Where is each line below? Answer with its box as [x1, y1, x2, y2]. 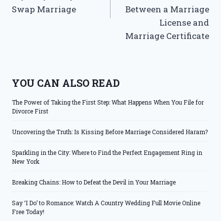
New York [12, 157, 39, 165]
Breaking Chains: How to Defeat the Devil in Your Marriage [12, 178, 176, 186]
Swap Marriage [12, 3, 76, 15]
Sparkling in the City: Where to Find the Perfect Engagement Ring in [12, 148, 202, 156]
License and [159, 17, 209, 29]
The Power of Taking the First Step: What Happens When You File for [12, 98, 204, 106]
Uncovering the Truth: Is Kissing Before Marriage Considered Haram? [12, 127, 208, 136]
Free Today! [12, 207, 44, 216]
